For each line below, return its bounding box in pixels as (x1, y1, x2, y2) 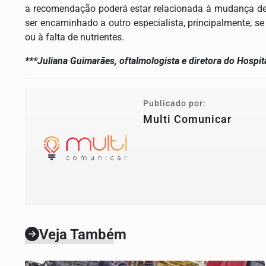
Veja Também (39, 226, 126, 243)
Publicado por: (143, 99, 206, 109)
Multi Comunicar (143, 113, 232, 125)
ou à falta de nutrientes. (25, 31, 126, 43)
